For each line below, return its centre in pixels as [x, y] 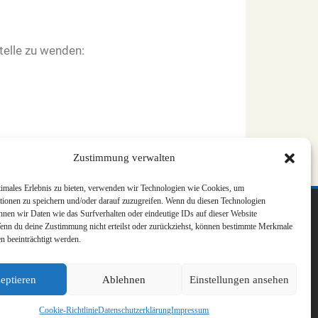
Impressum [190, 310]
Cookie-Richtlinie [69, 310]
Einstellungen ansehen [239, 279]
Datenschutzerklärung [135, 310]
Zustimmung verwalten [124, 158]
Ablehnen [124, 279]
